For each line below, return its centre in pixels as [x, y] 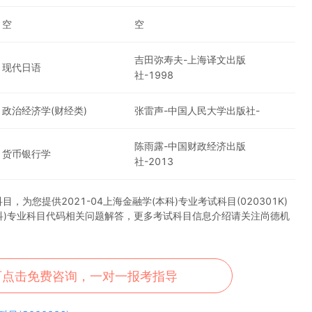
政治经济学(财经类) [45, 110]
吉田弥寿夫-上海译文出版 [190, 60]
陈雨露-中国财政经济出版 [190, 146]
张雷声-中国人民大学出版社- [197, 110]
